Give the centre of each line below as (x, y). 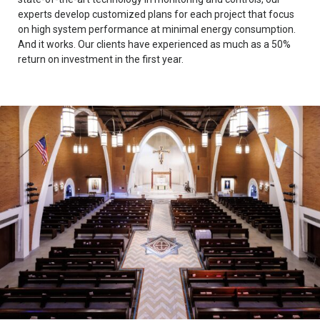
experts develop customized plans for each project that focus (156, 14)
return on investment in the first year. (101, 59)
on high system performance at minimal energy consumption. (157, 29)
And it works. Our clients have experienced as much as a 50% (154, 44)
